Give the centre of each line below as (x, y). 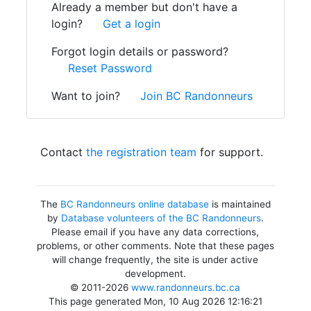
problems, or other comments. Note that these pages (155, 246)
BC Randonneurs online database (134, 204)
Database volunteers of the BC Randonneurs (161, 218)
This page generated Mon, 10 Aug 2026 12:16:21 (155, 301)
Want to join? (87, 96)
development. (155, 274)
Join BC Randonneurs (196, 96)
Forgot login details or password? (140, 51)
